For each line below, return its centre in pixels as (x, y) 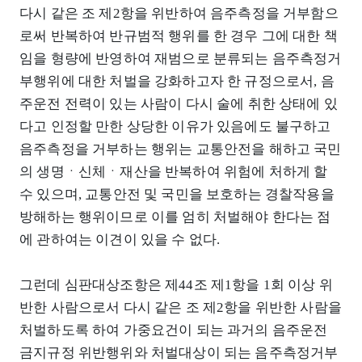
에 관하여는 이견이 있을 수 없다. (120, 240)
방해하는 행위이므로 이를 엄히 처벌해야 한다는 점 (175, 217)
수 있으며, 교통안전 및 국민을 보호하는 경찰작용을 (177, 195)
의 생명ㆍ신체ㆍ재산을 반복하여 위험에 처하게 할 (174, 172)
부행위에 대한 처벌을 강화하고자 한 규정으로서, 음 (177, 82)
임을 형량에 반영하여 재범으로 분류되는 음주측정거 (181, 59)
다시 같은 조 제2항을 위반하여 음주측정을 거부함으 (179, 14)
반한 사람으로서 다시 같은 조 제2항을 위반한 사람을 (181, 308)
